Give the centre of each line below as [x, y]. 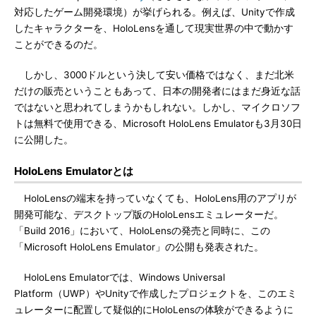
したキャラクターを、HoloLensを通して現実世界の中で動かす [154, 28]
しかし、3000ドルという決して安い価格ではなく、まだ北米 [154, 75]
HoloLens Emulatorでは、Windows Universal [120, 277]
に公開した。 [44, 140]
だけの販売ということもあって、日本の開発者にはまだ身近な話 [157, 91]
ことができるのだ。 [59, 44]
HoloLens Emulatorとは [74, 171]
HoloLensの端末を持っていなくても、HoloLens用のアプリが [155, 198]
